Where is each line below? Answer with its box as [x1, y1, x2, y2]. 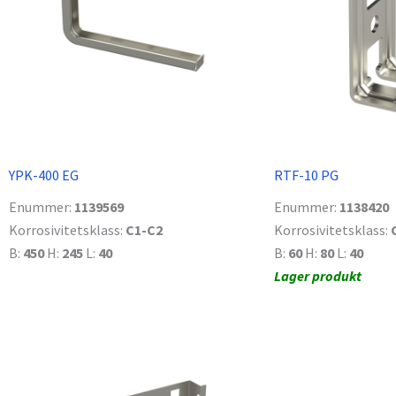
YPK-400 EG [9, 166, 79, 185]
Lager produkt [274, 267, 362, 286]
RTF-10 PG [274, 166, 339, 185]
